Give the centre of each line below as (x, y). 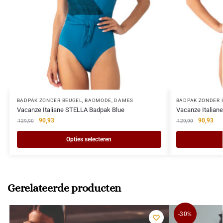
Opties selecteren (89, 140)
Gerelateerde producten (64, 188)
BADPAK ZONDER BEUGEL (49, 101)
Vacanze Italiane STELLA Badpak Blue (70, 110)
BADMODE (98, 101)
